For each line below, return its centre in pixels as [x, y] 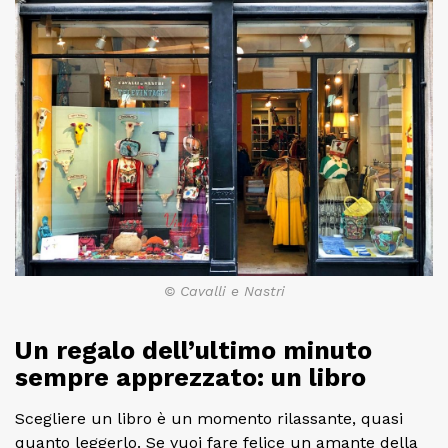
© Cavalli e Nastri [224, 291]
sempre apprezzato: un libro [190, 378]
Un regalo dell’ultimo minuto [193, 351]
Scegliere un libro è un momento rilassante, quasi [209, 419]
